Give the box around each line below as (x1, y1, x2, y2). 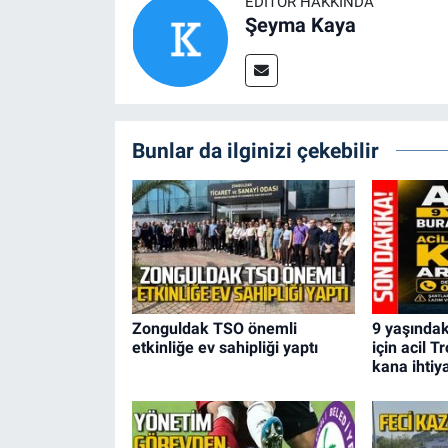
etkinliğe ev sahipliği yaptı (131, 337, 318, 357)
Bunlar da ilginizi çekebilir (131, 138, 379, 164)
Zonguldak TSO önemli (131, 318, 297, 338)
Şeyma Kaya (244, 13, 356, 38)
